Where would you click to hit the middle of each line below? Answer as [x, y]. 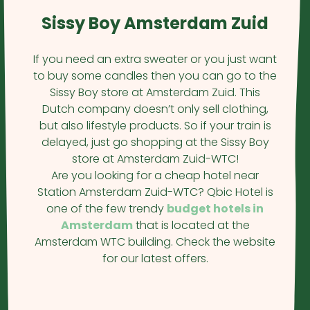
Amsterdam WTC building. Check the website [155, 242]
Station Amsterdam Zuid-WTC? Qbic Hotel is [155, 192]
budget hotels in [215, 209]
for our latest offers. [155, 258]
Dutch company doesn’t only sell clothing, [155, 109]
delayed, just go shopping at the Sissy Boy [155, 142]
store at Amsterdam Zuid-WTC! [155, 159]
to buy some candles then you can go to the [155, 76]
